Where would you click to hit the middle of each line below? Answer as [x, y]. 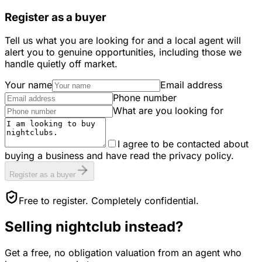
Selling [30, 227]
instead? [152, 227]
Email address [191, 85]
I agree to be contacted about [183, 144]
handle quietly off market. [61, 64]
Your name [28, 85]
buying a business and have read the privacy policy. [119, 156]
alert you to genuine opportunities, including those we [123, 52]
